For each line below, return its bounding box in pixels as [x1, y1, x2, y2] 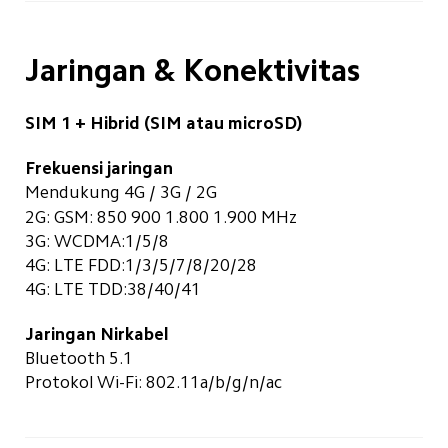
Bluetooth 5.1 [24, 348, 133, 367]
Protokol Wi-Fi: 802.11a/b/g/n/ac [24, 373, 282, 392]
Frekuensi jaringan [24, 159, 173, 178]
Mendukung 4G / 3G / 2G [24, 183, 217, 202]
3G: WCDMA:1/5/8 [24, 231, 169, 250]
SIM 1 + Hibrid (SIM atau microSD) [24, 114, 302, 133]
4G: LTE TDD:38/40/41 [24, 279, 201, 298]
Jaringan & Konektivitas [24, 54, 360, 86]
